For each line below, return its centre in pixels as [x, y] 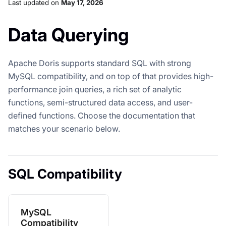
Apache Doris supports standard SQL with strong [100, 63]
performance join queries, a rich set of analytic [95, 89]
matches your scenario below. [64, 128]
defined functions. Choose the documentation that [102, 115]
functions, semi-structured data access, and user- [100, 102]
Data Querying [69, 35]
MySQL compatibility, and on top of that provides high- [111, 76]
